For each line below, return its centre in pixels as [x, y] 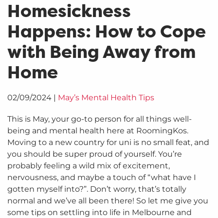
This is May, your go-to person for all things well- [100, 119]
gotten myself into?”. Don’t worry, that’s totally [97, 189]
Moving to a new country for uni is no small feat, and [108, 143]
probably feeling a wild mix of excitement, [89, 166]
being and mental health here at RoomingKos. [98, 131]
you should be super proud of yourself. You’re [95, 154]
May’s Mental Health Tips [106, 98]
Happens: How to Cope [107, 31]
